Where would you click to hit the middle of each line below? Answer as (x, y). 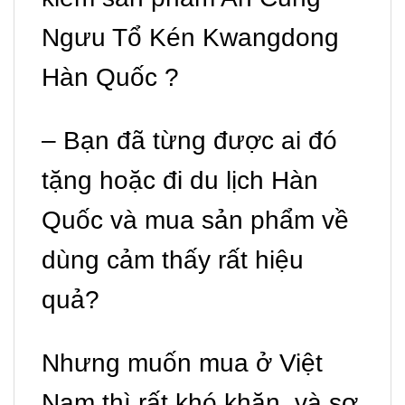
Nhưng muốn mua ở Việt (182, 363)
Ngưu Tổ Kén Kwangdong (190, 38)
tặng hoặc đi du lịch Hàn (180, 181)
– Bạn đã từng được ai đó (189, 141)
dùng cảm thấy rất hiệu (173, 260)
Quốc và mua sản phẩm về (195, 221)
